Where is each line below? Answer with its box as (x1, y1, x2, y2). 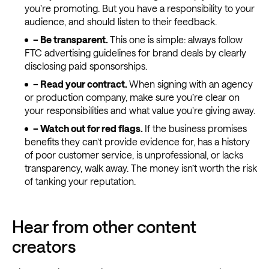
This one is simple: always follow (109, 34, 243, 46)
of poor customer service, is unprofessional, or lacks (24, 149, 243, 161)
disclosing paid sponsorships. (24, 60, 147, 72)
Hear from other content (12, 217, 196, 237)
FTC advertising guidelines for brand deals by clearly (24, 47, 246, 59)
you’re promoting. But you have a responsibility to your (24, 2, 255, 14)
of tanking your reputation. (24, 175, 136, 187)
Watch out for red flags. (40, 122, 145, 134)
